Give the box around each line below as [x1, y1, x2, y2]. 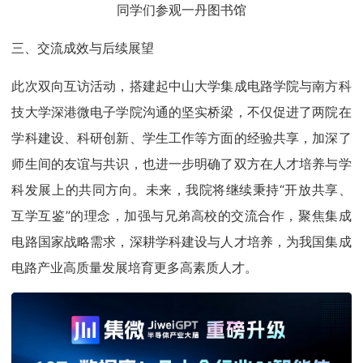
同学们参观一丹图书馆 [117, 2, 246, 19]
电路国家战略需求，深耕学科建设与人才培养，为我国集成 [11, 233, 352, 250]
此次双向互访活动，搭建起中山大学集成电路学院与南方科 [11, 78, 352, 95]
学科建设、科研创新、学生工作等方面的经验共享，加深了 [11, 130, 352, 147]
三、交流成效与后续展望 [11, 40, 155, 57]
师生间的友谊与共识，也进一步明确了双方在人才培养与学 [11, 156, 352, 173]
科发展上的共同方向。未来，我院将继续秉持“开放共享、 [11, 181, 352, 199]
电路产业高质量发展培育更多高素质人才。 [11, 259, 258, 276]
